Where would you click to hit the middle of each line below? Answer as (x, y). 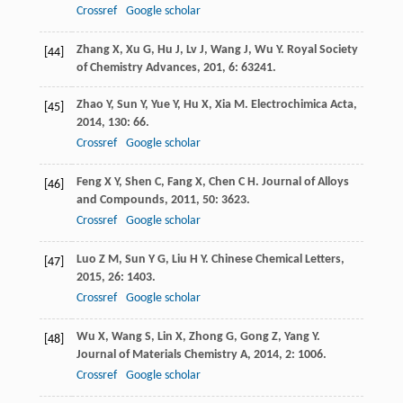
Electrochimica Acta (302, 105)
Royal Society (322, 50)
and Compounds (120, 201)
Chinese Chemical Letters (276, 260)
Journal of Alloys (305, 183)
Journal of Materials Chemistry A (161, 355)
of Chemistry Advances (136, 68)
